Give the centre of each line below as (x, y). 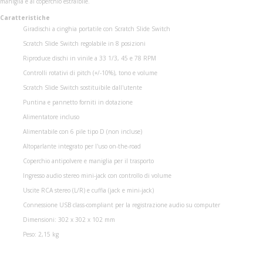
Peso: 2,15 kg (41, 235)
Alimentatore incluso (51, 117)
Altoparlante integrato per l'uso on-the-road (82, 146)
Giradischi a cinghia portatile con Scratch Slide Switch (96, 29)
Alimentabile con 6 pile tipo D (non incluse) (82, 132)
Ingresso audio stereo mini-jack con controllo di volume (97, 176)
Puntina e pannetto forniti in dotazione (77, 102)
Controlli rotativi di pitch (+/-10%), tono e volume (90, 73)
